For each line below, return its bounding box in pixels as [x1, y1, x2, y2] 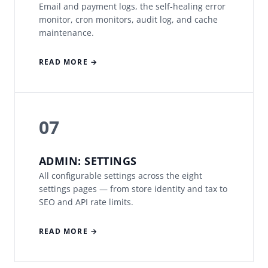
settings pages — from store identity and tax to [39, 183, 227, 195]
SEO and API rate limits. [39, 196, 133, 208]
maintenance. [39, 27, 94, 39]
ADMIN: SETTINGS [39, 154, 137, 169]
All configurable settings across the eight [39, 170, 202, 182]
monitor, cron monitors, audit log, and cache [39, 14, 218, 26]
